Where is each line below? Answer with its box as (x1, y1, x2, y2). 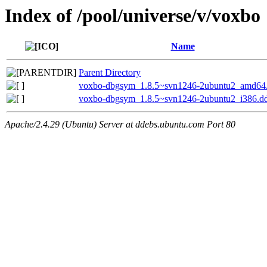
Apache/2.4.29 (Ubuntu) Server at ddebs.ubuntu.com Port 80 (5, 119, 235, 130)
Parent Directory (79, 67, 141, 78)
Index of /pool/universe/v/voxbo (5, 5, 260, 26)
